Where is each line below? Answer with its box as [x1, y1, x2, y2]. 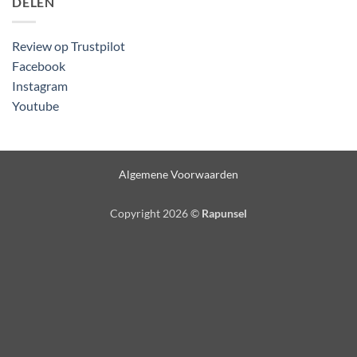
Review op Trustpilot [12, 37, 125, 53]
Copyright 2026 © [110, 206, 202, 221]
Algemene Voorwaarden [119, 167, 238, 181]
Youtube [12, 97, 59, 113]
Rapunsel [202, 206, 247, 221]
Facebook [12, 57, 65, 73]
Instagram [12, 77, 68, 93]
